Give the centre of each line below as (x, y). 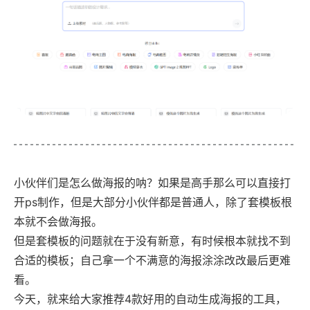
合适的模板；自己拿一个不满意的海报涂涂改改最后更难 (152, 260)
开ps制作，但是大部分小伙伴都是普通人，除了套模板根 (153, 202)
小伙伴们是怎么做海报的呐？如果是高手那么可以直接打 (152, 183)
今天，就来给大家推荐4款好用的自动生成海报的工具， (150, 299)
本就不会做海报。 (58, 221)
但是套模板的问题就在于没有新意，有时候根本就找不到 (152, 241)
